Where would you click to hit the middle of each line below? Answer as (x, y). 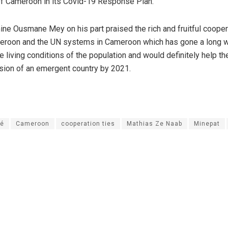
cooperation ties (88, 123)
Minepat (207, 123)
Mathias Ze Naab (154, 123)
